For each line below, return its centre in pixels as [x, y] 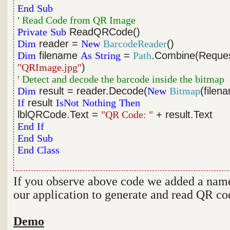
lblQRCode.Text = [60, 114]
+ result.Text [183, 114]
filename [59, 55]
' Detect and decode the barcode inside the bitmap [121, 79]
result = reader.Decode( [92, 91]
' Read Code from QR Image [77, 20]
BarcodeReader [135, 44]
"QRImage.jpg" [50, 67]
